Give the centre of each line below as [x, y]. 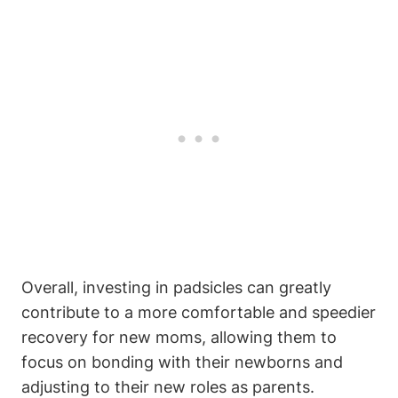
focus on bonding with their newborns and [182, 362]
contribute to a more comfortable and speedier [199, 313]
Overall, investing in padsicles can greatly [176, 288]
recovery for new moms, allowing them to [179, 338]
